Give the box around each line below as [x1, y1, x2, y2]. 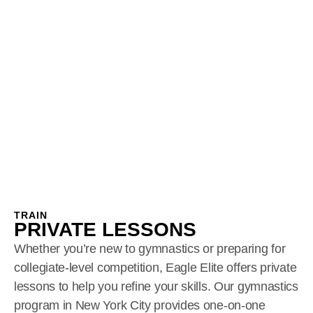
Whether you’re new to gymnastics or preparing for [14, 241, 286, 256]
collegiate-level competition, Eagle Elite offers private [14, 260, 297, 275]
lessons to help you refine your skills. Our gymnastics [14, 279, 298, 293]
